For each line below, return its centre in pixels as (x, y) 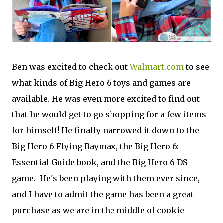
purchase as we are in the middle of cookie (98, 210)
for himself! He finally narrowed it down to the (106, 131)
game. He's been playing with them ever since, (106, 178)
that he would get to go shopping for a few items (109, 115)
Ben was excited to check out (71, 67)
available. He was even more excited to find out (106, 99)
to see (196, 67)
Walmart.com (157, 67)
